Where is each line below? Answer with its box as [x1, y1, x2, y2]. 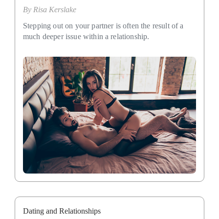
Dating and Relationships [23, 206, 101, 215]
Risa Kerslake [33, 5, 76, 14]
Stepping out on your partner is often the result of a [23, 22, 184, 30]
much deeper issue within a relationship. [23, 32, 150, 41]
